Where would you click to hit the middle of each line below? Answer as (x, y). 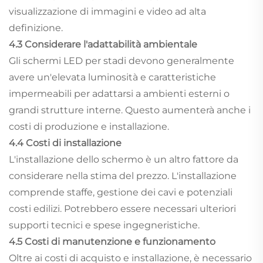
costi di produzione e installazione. (89, 127)
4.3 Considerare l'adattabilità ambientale (103, 45)
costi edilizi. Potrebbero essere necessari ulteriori (122, 209)
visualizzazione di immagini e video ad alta (107, 12)
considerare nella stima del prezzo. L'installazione (123, 176)
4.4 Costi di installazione (65, 143)
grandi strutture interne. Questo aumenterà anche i (130, 110)
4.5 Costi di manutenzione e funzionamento (112, 242)
